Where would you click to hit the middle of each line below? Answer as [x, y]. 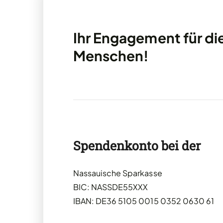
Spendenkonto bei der [137, 145]
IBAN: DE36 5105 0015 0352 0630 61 [143, 201]
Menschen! [111, 55]
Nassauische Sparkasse [117, 173]
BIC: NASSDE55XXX [111, 187]
